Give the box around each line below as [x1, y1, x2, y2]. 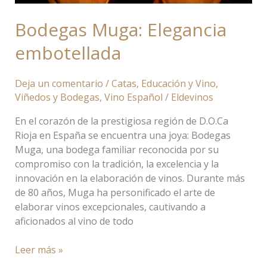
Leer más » [14, 243, 63, 256]
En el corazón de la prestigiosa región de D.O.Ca [14, 114, 228, 128]
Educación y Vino [141, 76, 216, 90]
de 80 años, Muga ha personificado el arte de [14, 185, 215, 199]
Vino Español [104, 90, 163, 104]
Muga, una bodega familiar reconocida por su [14, 142, 219, 156]
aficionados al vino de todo [14, 214, 133, 228]
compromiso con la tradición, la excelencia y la [14, 157, 219, 170]
